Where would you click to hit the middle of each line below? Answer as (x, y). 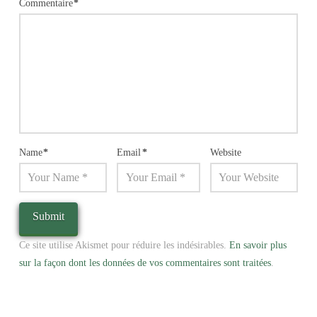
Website (225, 152)
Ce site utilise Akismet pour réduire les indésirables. (124, 245)
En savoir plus (258, 245)
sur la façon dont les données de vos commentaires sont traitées (145, 263)
